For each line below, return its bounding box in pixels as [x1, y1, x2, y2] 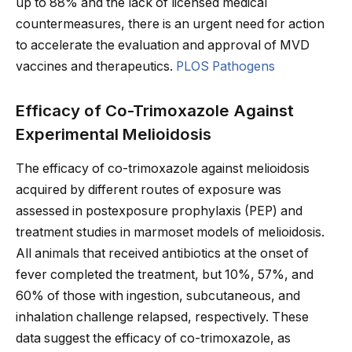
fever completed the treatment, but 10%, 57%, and [16, 267, 313, 283]
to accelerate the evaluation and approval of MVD [16, 38, 310, 53]
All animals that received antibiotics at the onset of [16, 246, 309, 262]
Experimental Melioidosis [16, 123, 211, 144]
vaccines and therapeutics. [16, 59, 176, 75]
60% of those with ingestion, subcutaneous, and [16, 288, 300, 304]
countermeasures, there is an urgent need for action [16, 16, 324, 32]
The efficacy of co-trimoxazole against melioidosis [16, 161, 310, 177]
